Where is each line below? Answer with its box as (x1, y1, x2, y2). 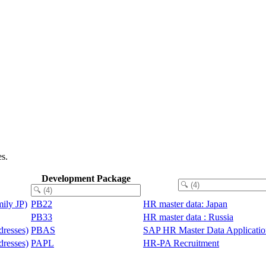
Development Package (41, 173, 131, 183)
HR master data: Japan (143, 198, 227, 209)
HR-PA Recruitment (143, 237, 219, 248)
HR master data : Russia (143, 211, 233, 222)
